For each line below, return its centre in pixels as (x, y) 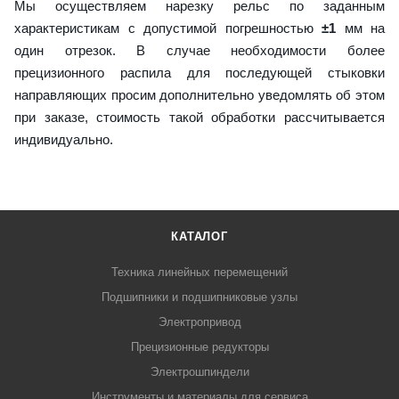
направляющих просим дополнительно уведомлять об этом (199, 94)
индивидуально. (64, 139)
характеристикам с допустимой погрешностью (168, 28)
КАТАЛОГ (199, 236)
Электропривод (199, 322)
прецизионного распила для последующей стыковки (199, 72)
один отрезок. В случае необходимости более (199, 50)
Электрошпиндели (199, 371)
